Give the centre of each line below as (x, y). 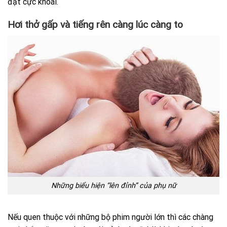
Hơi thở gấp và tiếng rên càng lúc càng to (95, 24)
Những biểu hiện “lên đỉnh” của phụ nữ (113, 185)
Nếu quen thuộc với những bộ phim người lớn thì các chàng (110, 217)
